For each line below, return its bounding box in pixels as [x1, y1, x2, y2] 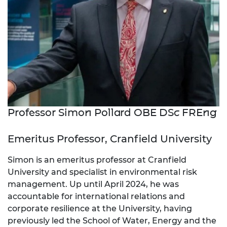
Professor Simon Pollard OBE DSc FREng [8, 106, 217, 119]
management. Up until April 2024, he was [8, 179, 179, 190]
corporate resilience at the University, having [8, 204, 192, 214]
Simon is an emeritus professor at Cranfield [8, 155, 186, 165]
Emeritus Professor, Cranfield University [8, 133, 212, 145]
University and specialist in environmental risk [8, 167, 197, 177]
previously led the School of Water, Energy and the [8, 216, 216, 226]
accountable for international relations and [8, 192, 185, 202]
